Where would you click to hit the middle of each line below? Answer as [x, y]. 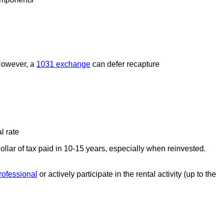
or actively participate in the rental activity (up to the [127, 174]
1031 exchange [63, 64]
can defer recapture [125, 64]
